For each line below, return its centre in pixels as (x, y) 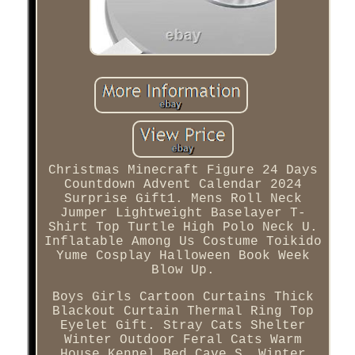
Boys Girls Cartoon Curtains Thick (183, 298)
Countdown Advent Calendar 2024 (183, 185)
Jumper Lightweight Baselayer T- (183, 214)
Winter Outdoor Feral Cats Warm (183, 340)
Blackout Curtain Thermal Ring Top (183, 312)
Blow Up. (183, 271)
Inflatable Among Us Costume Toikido (183, 242)
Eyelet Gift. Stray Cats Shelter (183, 326)
